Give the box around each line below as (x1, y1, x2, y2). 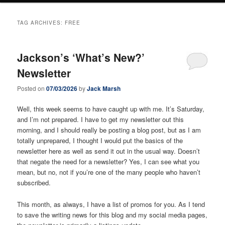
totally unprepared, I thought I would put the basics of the (17, 136, 183, 146)
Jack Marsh (87, 84, 121, 93)
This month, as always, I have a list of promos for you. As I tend (17, 199, 205, 209)
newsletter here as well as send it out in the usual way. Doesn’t (17, 146, 200, 156)
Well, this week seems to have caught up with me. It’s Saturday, (17, 104, 205, 114)
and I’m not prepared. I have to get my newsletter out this (17, 115, 184, 125)
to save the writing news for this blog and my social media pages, (17, 209, 208, 219)
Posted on (17, 84, 47, 93)
